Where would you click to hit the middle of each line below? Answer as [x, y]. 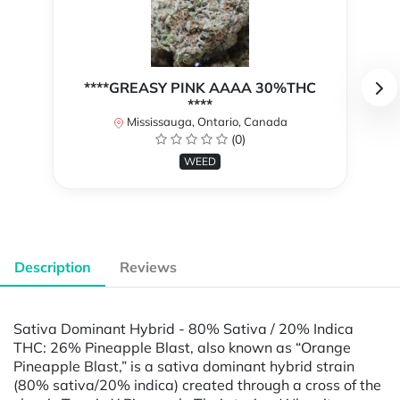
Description [53, 267]
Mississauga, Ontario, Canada [205, 122]
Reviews [148, 267]
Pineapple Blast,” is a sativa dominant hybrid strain [184, 366]
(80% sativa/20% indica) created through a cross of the [197, 384]
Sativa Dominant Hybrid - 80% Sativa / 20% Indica [183, 328]
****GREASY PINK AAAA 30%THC [200, 88]
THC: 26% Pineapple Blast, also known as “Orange [182, 347]
